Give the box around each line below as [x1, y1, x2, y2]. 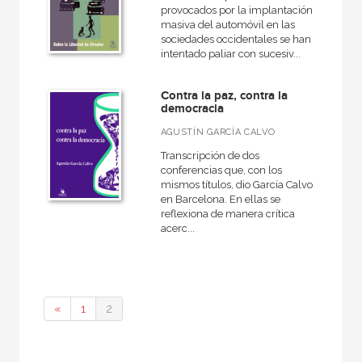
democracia [160, 100, 224, 116]
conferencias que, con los [160, 163, 282, 176]
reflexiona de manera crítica [160, 207, 295, 220]
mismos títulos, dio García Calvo [160, 178, 313, 191]
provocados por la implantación [160, 3, 313, 16]
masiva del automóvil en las [160, 18, 295, 31]
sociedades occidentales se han [160, 32, 311, 45]
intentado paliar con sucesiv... [160, 47, 301, 60]
